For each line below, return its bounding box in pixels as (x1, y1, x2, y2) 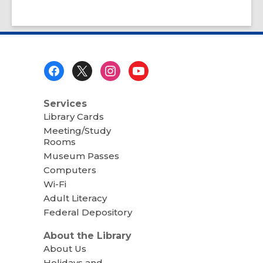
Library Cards (43, 111, 104, 123)
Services (43, 98, 87, 110)
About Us (43, 242, 86, 254)
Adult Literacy (43, 193, 107, 204)
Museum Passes (43, 150, 119, 162)
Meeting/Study (43, 125, 111, 137)
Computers (43, 164, 96, 176)
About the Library (43, 230, 131, 241)
